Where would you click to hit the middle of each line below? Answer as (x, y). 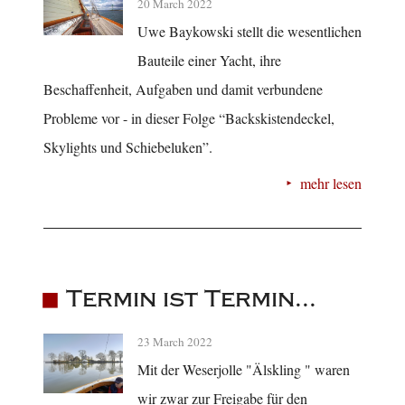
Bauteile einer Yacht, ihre (209, 61)
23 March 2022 (175, 341)
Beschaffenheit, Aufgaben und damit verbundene (183, 89)
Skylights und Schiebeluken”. (128, 147)
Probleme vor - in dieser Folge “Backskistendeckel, (189, 118)
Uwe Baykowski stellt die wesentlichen (250, 32)
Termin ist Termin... (191, 298)
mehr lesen (331, 184)
